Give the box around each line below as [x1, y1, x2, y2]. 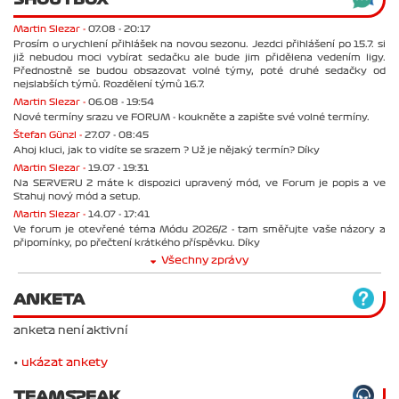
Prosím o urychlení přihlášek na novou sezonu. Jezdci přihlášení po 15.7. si [13, 38, 386, 49]
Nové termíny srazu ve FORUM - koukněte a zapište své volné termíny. [13, 111, 370, 122]
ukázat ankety [21, 356, 108, 368]
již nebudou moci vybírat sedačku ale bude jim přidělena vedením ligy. [13, 52, 386, 62]
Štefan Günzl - [13, 129, 85, 140]
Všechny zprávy [161, 255, 248, 265]
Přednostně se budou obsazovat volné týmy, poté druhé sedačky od [13, 65, 386, 76]
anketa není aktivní [13, 324, 127, 336]
